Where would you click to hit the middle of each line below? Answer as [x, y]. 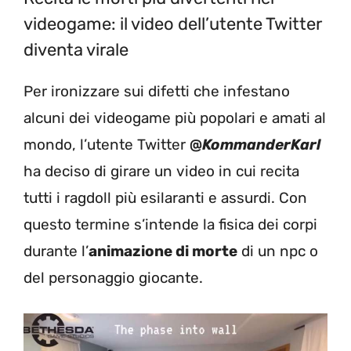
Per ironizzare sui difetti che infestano [157, 91]
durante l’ [56, 251]
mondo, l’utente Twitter [107, 144]
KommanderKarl [261, 144]
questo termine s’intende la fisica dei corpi [170, 224]
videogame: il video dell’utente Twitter [172, 24]
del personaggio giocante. [113, 277]
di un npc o [278, 251]
